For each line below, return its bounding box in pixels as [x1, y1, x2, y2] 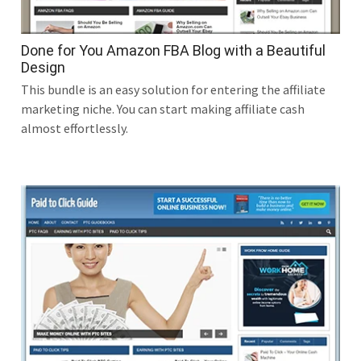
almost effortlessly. [21, 119, 128, 136]
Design [21, 58, 65, 76]
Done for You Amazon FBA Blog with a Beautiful [21, 41, 326, 59]
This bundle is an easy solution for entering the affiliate [21, 81, 326, 98]
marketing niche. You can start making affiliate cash [21, 100, 305, 117]
